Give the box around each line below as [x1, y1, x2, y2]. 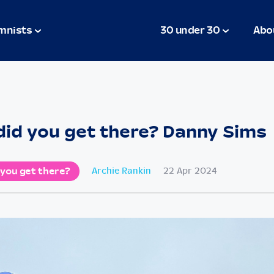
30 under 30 [160, 25, 220, 35]
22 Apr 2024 [163, 166, 218, 176]
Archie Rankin [92, 166, 152, 176]
